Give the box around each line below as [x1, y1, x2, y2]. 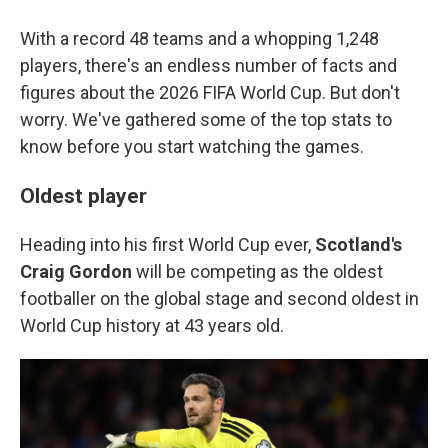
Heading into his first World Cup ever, [20, 234, 315, 255]
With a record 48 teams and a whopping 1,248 [20, 28, 379, 49]
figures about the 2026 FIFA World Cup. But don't [20, 82, 400, 103]
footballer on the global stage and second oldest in [20, 288, 419, 309]
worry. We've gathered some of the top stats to [20, 109, 392, 130]
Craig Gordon [20, 261, 132, 282]
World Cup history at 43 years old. [20, 315, 284, 336]
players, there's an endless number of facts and [20, 55, 397, 76]
